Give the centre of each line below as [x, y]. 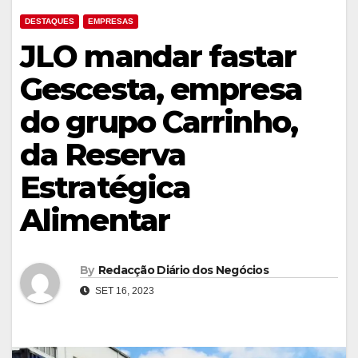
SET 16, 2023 [123, 290]
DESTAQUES [50, 22]
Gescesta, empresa [161, 89]
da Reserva [103, 155]
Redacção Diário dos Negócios [183, 270]
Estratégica [105, 188]
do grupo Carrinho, [159, 122]
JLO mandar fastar [158, 57]
